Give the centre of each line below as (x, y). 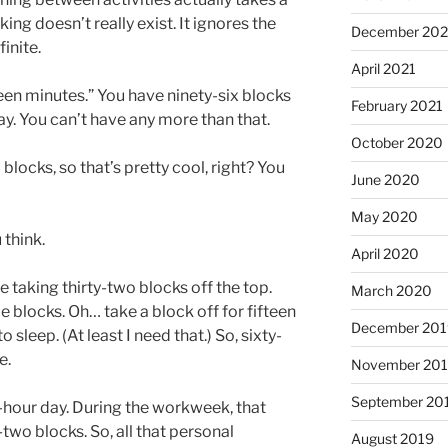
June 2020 (385, 180)
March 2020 (391, 291)
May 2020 (384, 217)
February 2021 (396, 106)
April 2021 (383, 69)
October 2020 (396, 143)
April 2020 (384, 254)
